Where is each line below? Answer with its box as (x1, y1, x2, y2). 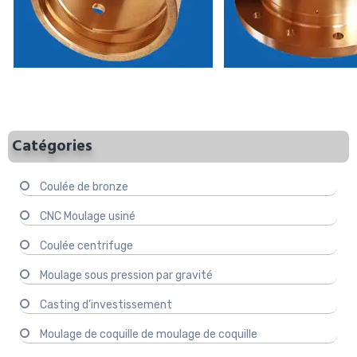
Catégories (12, 134, 92, 160)
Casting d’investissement (40, 298, 172, 312)
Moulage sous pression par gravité (40, 269, 213, 283)
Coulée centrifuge (40, 239, 133, 253)
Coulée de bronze (40, 180, 128, 194)
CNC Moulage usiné (40, 210, 135, 224)
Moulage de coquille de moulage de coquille (40, 328, 257, 342)
